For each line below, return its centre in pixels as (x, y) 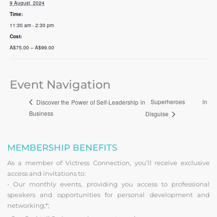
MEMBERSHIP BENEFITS (62, 147)
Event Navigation (60, 84)
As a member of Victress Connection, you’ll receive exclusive (108, 163)
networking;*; (28, 205)
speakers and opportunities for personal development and (108, 194)
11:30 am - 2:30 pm (32, 25)
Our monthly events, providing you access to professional (109, 184)
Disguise (158, 113)
